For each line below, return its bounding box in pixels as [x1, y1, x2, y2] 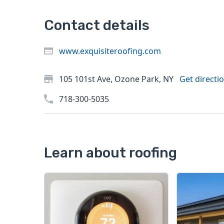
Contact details [44, 17, 149, 34]
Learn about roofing [44, 144, 177, 161]
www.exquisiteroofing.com [59, 45, 161, 57]
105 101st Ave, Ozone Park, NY [59, 73, 175, 85]
